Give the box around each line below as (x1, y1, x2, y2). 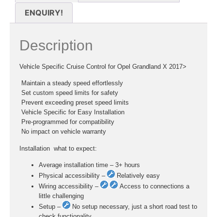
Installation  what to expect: (19, 144, 97, 152)
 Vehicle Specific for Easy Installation (19, 108, 124, 116)
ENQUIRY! (25, 8, 63, 18)
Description (19, 37, 93, 54)
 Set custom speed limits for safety (19, 89, 118, 97)
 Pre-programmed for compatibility (19, 118, 114, 126)
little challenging (39, 192, 84, 200)
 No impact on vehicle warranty (19, 128, 106, 136)
